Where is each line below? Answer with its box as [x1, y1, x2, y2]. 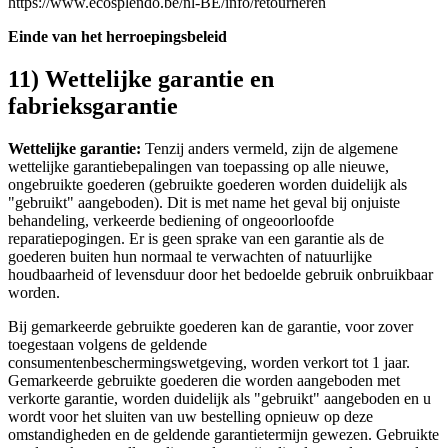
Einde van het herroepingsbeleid [8, 28, 227, 46]
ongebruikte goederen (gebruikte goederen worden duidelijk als [8, 176, 407, 194]
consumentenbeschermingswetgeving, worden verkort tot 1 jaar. [8, 354, 410, 372]
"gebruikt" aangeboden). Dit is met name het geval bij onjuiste [8, 194, 400, 212]
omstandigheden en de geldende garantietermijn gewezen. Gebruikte [8, 426, 439, 444]
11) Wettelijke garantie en [8, 66, 274, 93]
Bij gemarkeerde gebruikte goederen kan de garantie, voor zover [8, 318, 413, 336]
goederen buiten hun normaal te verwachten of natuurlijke [8, 248, 372, 266]
